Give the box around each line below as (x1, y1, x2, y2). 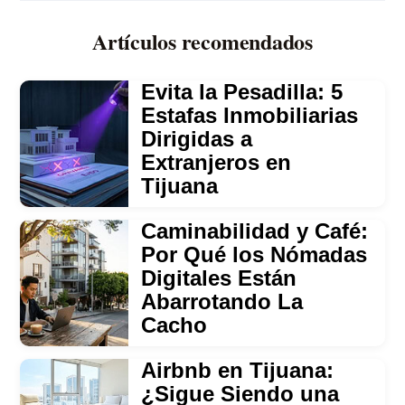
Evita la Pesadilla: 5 (141, 80, 344, 105)
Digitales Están (141, 266, 297, 291)
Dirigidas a (141, 127, 253, 152)
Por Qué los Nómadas (141, 242, 368, 268)
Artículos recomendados (92, 25, 313, 58)
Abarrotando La (141, 289, 304, 315)
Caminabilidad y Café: (141, 219, 369, 244)
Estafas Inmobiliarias (141, 103, 359, 128)
